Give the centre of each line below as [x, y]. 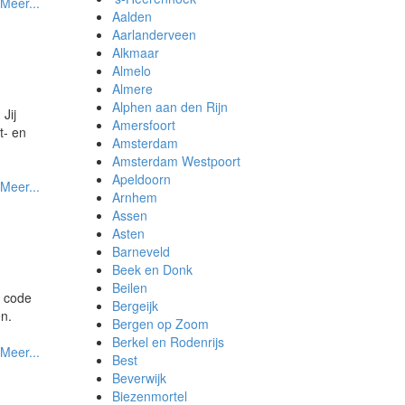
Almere [132, 89]
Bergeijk [135, 306]
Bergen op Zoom [160, 324]
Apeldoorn [141, 179]
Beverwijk [139, 378]
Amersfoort [143, 125]
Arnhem [134, 197]
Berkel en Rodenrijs [168, 342]
